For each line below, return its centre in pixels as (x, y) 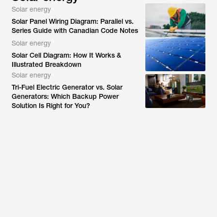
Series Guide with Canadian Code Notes (75, 31)
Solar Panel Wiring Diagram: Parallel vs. (73, 21)
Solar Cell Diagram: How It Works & (66, 55)
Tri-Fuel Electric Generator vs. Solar (67, 87)
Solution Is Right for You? (51, 106)
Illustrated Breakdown (46, 64)
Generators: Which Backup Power (65, 96)
